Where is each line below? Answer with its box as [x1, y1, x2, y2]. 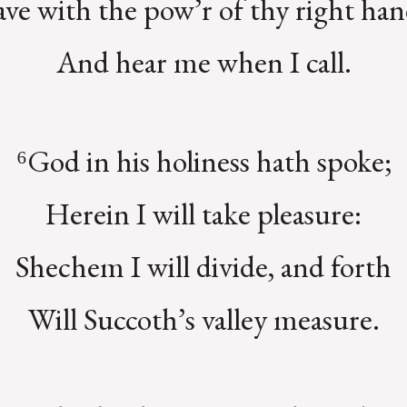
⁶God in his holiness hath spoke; [15, 140, 392, 181]
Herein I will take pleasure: [45, 193, 362, 233]
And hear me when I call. [55, 42, 352, 83]
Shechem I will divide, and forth [15, 245, 392, 286]
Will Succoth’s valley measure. [27, 298, 380, 339]
